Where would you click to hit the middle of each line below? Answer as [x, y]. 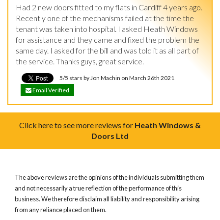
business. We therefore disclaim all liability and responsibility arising [107, 199]
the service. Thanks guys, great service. [80, 61]
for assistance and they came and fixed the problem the [108, 39]
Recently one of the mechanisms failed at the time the [105, 18]
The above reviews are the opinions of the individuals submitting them [110, 177]
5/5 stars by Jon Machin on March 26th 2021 [116, 78]
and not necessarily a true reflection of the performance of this [98, 188]
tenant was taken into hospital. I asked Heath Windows [107, 28]
